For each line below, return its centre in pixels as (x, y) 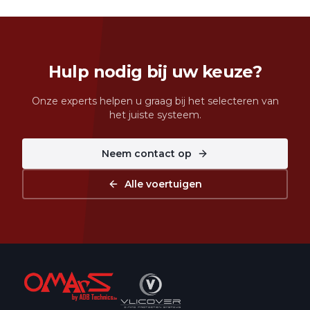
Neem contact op (147, 154)
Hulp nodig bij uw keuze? (155, 72)
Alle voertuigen (163, 184)
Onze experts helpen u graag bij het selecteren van (155, 101)
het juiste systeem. (155, 115)
